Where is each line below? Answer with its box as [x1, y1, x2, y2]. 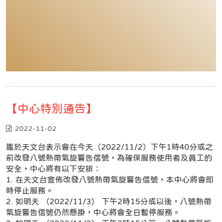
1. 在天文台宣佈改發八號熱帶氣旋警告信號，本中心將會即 [6, 175, 214, 183]
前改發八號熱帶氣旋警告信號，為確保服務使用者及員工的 [6, 153, 212, 162]
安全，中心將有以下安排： [6, 164, 101, 172]
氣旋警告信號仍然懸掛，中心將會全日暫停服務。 [6, 208, 180, 216]
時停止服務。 [6, 186, 54, 194]
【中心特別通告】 [6, 102, 97, 114]
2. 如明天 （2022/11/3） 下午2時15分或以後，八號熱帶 [6, 197, 212, 205]
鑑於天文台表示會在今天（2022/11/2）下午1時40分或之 [6, 142, 213, 151]
